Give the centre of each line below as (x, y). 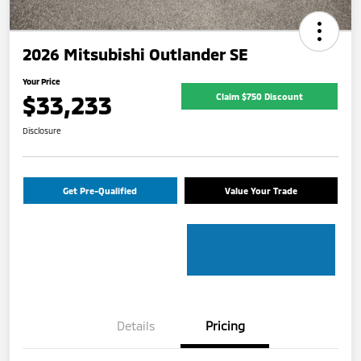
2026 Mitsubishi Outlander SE (135, 54)
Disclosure (42, 130)
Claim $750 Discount (259, 97)
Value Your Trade (261, 190)
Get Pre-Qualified (100, 190)
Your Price (41, 81)
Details (136, 325)
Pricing (225, 325)
